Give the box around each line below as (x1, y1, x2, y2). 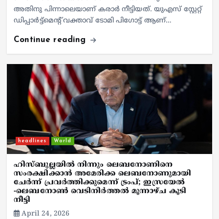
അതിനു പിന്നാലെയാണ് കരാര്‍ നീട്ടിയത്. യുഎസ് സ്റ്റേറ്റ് (14, 5, 202, 14)
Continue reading (14, 36, 89, 44)
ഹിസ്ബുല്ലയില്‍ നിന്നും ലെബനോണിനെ (14, 160, 173, 170)
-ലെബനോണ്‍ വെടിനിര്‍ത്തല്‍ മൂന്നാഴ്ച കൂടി (14, 187, 186, 197)
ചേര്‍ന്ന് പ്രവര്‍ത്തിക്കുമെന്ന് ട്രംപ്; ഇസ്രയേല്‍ (14, 178, 185, 188)
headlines (18, 138, 47, 144)
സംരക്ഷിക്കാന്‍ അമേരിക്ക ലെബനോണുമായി (14, 169, 192, 179)
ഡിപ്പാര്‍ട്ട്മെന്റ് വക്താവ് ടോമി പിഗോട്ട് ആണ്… (14, 17, 172, 25)
